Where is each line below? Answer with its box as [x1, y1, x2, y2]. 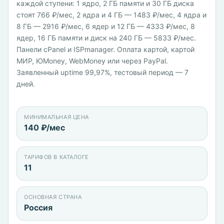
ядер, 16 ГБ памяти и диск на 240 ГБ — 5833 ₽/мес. [16, 33, 196, 42]
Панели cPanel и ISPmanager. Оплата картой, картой [16, 45, 194, 53]
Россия [24, 202, 52, 212]
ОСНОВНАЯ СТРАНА [24, 193, 82, 200]
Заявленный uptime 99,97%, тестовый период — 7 [16, 68, 188, 76]
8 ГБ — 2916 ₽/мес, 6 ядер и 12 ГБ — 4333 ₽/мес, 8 [16, 22, 195, 30]
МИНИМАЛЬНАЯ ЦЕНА [24, 113, 89, 120]
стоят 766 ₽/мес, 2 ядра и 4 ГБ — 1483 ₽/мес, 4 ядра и [16, 10, 206, 19]
